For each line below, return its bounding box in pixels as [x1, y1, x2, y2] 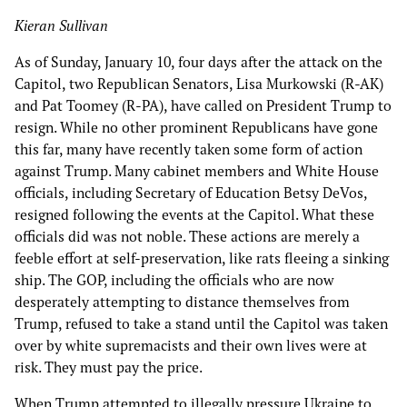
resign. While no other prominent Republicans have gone [15, 118, 378, 137]
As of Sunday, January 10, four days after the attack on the [15, 53, 382, 72]
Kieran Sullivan [15, 16, 112, 35]
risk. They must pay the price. [15, 358, 205, 377]
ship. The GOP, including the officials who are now [15, 271, 334, 290]
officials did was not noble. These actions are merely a [15, 227, 360, 246]
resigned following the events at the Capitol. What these [15, 205, 374, 224]
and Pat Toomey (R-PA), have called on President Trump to [15, 96, 392, 115]
